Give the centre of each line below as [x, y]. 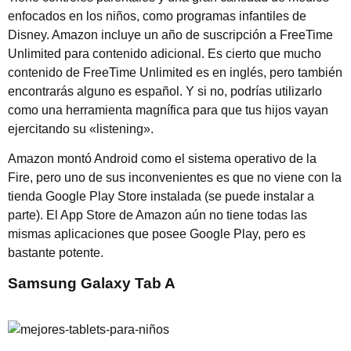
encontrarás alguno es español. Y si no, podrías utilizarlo [165, 92]
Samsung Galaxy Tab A [92, 283]
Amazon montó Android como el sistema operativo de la [162, 159]
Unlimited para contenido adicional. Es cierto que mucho [165, 54]
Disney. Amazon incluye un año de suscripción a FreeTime [170, 35]
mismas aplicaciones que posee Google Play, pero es [157, 234]
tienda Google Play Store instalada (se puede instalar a [161, 197]
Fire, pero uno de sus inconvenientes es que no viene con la [175, 178]
